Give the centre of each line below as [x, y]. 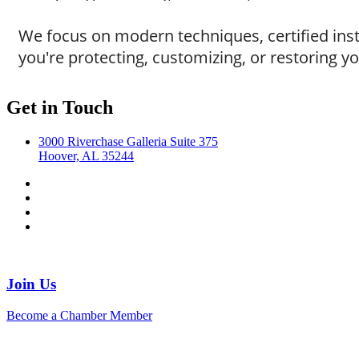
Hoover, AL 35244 [86, 155]
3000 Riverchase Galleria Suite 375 [128, 141]
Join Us [31, 284]
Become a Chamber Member [79, 315]
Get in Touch [60, 107]
